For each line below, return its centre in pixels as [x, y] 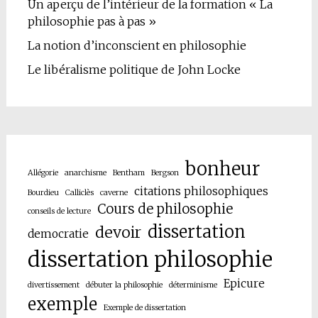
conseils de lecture [59, 212]
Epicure [244, 284]
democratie [58, 234]
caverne [114, 193]
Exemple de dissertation [144, 308]
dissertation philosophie [150, 260]
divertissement [53, 285]
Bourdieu [43, 193]
